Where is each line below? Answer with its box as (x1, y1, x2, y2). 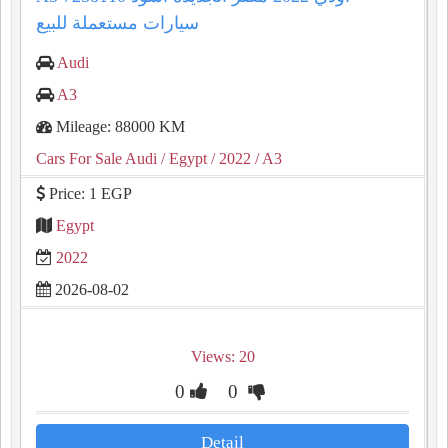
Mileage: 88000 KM (52, 118, 185, 135)
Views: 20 (190, 348, 255, 365)
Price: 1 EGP (45, 185, 132, 202)
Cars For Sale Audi (36, 150, 157, 167)
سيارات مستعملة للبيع (36, 13, 199, 33)
